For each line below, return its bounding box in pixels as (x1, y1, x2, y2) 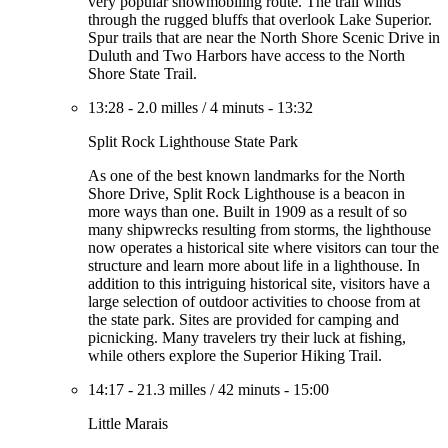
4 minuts (210, 99, 264, 116)
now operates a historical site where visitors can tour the (88, 239, 439, 256)
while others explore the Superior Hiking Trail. (88, 347, 382, 364)
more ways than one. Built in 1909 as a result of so (88, 203, 407, 220)
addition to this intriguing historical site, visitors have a (88, 275, 430, 292)
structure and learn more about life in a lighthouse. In (88, 257, 420, 274)
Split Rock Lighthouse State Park (88, 133, 298, 150)
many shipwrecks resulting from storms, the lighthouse (88, 221, 431, 238)
